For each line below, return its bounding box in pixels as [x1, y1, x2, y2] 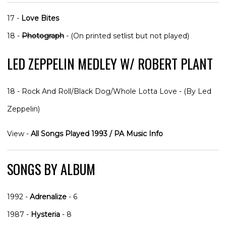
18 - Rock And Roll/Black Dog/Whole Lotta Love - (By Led [7, 86, 211, 96]
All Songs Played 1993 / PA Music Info [31, 129, 163, 138]
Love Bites [21, 13, 59, 23]
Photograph [22, 31, 64, 40]
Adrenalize [30, 192, 67, 201]
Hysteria [31, 209, 60, 219]
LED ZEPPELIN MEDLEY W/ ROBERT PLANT [7, 53, 213, 74]
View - [7, 129, 31, 138]
